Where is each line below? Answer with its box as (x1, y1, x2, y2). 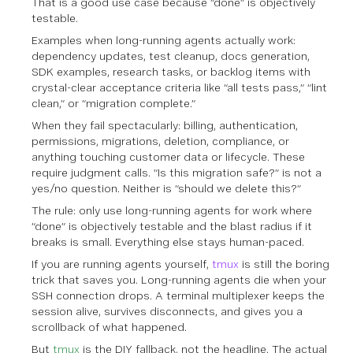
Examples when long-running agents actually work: (32, 33, 295, 46)
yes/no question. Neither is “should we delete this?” (32, 181, 301, 195)
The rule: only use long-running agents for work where (32, 203, 312, 217)
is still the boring (239, 257, 329, 270)
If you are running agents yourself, (32, 257, 212, 270)
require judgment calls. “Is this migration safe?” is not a (32, 165, 321, 179)
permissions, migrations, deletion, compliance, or (32, 134, 289, 147)
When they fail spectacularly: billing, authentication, (32, 118, 298, 132)
